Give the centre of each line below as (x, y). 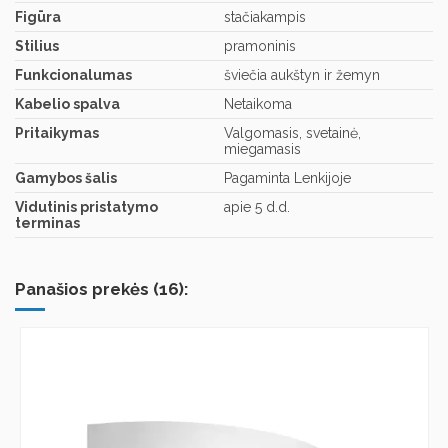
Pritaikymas (57, 133)
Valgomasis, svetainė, (292, 133)
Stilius (37, 46)
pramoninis (260, 46)
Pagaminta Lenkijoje (287, 178)
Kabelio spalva (67, 104)
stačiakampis (265, 17)
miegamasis (262, 149)
